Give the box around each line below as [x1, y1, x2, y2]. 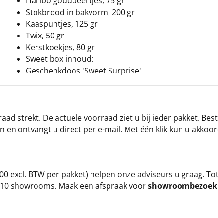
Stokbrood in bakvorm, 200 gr [26, 7, 135, 18]
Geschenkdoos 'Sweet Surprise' [26, 65, 141, 76]
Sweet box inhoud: [26, 54, 93, 64]
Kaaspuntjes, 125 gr [26, 18, 98, 29]
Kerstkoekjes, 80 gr [26, 42, 95, 53]
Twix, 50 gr [26, 30, 64, 41]
